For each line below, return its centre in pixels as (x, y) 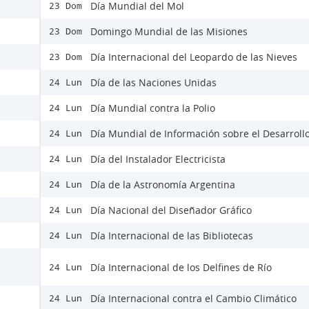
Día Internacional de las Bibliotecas (172, 236)
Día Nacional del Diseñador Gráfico (171, 210)
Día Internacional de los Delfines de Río (181, 267)
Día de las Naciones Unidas (153, 83)
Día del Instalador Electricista (158, 159)
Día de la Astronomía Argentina (163, 185)
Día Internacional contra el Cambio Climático (193, 299)
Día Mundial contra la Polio (153, 108)
